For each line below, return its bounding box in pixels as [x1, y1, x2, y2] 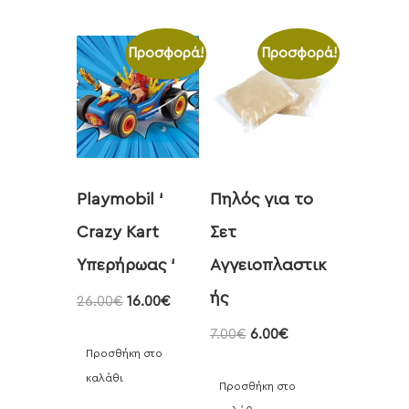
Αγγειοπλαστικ [209, 257, 326, 274]
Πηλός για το [209, 191, 313, 208]
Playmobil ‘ [77, 191, 163, 208]
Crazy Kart [77, 224, 159, 241]
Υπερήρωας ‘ [77, 257, 175, 274]
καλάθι [86, 372, 123, 384]
